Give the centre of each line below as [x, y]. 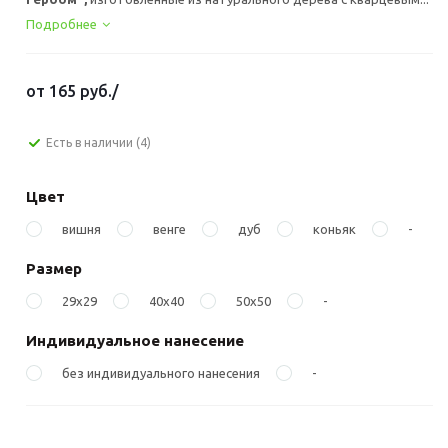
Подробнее [61, 24]
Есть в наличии [91, 142]
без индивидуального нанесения [161, 373]
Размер [54, 268]
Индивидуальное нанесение [135, 340]
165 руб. [80, 91]
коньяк [334, 229]
